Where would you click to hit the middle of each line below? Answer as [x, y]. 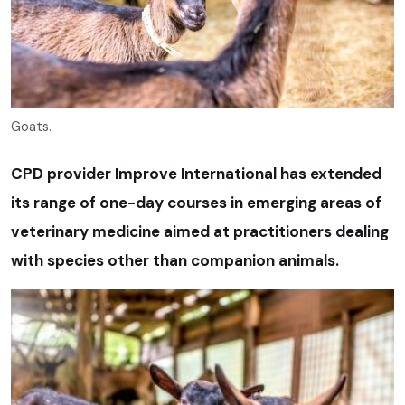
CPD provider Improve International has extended [196, 173]
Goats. [31, 126]
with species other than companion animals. [175, 260]
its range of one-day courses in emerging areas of [196, 202]
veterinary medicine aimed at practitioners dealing [200, 231]
